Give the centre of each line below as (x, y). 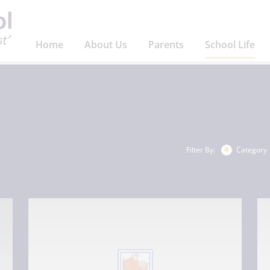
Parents (166, 45)
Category (252, 149)
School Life (230, 45)
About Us (106, 45)
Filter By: (201, 149)
